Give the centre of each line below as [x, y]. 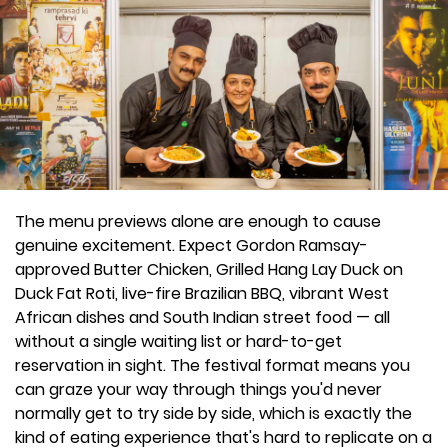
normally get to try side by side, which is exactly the [213, 413]
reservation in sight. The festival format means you [212, 365]
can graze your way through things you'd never [198, 389]
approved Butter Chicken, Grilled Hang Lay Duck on [209, 269]
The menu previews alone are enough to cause [198, 221]
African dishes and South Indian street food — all [202, 317]
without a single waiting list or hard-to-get [178, 341]
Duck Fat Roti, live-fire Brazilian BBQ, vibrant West [202, 293]
